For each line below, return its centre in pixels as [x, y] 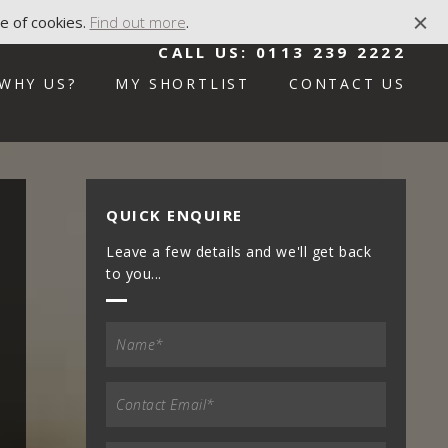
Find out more [137, 22]
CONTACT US [347, 83]
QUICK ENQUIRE [174, 215]
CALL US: [207, 52]
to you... [134, 273]
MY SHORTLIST [182, 83]
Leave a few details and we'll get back [239, 251]
